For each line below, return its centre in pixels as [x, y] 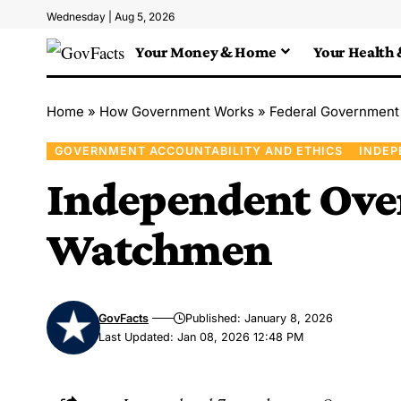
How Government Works [177, 111]
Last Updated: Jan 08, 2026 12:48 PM [201, 337]
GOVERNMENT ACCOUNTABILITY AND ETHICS [198, 150]
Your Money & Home [206, 51]
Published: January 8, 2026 [260, 318]
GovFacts [124, 318]
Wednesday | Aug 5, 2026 [111, 17]
